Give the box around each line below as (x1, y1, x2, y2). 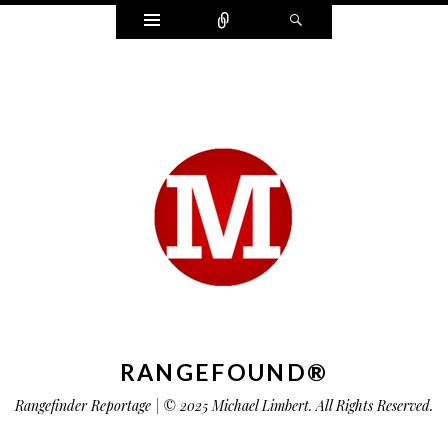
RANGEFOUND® (119, 358, 329, 386)
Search (303, 5, 366, 35)
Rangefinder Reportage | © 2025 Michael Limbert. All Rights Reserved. (15, 396, 433, 415)
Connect (235, 5, 312, 35)
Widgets (159, 5, 235, 35)
